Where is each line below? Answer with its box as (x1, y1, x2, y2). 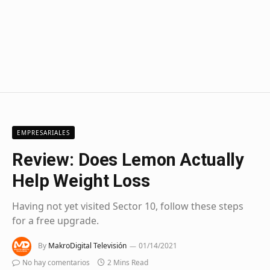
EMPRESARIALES (17, 128, 70, 137)
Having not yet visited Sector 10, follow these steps (12, 199, 243, 213)
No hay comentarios (22, 257, 90, 268)
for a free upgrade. (12, 214, 99, 228)
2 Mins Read (107, 257, 148, 268)
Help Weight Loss (12, 171, 150, 192)
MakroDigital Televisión (48, 240, 127, 251)
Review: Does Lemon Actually (12, 149, 245, 171)
